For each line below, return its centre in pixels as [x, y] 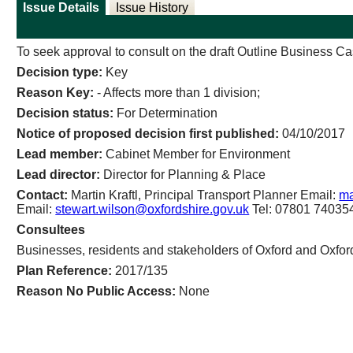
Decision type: [61, 72]
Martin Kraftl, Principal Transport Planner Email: [205, 195]
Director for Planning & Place [185, 174]
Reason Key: [56, 92]
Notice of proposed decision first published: [150, 133]
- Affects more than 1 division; [177, 92]
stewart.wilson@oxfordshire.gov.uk [152, 209]
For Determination [167, 113]
